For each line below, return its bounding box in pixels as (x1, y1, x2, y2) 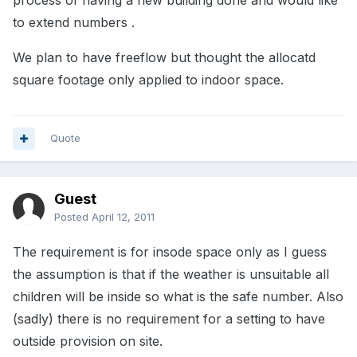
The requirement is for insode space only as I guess (13, 244, 327, 261)
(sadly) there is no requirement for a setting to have (13, 311, 325, 328)
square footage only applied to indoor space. (13, 72, 284, 88)
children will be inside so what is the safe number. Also (13, 288, 343, 305)
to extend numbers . (13, 14, 135, 31)
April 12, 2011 (92, 210, 155, 224)
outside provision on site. (13, 333, 163, 350)
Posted (54, 210, 92, 224)
